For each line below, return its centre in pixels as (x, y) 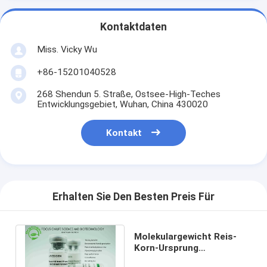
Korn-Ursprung (166, 248)
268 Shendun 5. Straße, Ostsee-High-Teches (128, 94)
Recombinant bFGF (176, 259)
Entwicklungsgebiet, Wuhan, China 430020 (122, 104)
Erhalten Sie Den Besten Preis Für (133, 197)
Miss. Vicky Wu (67, 49)
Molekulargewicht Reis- (185, 236)
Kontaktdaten (133, 27)
